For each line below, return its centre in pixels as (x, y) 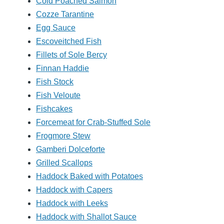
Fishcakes (54, 109)
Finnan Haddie (62, 68)
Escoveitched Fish (69, 41)
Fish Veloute (58, 95)
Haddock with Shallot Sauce (86, 217)
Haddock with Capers (74, 190)
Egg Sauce (56, 28)
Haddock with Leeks (72, 203)
